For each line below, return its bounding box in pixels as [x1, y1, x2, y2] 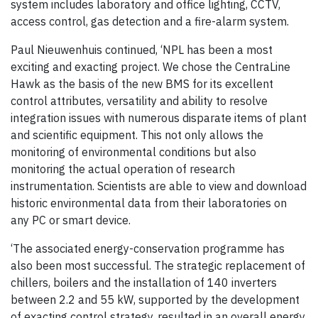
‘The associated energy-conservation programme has [11, 241, 285, 256]
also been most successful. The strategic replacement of [11, 258, 305, 273]
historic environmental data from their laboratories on [11, 196, 287, 211]
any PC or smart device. [11, 213, 131, 228]
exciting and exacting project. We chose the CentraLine [11, 60, 290, 75]
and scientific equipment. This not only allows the [11, 128, 263, 143]
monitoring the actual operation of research [11, 162, 235, 177]
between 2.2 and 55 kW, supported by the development [11, 292, 300, 307]
